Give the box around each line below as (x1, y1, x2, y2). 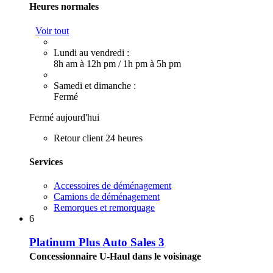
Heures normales (29, 1, 99, 12)
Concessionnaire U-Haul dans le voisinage (29, 250, 201, 261)
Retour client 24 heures (54, 132, 143, 143)
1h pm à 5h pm (123, 58, 181, 69)
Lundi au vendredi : (54, 47, 129, 58)
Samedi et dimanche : (54, 80, 136, 91)
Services (29, 156, 63, 167)
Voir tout (35, 25, 69, 36)
